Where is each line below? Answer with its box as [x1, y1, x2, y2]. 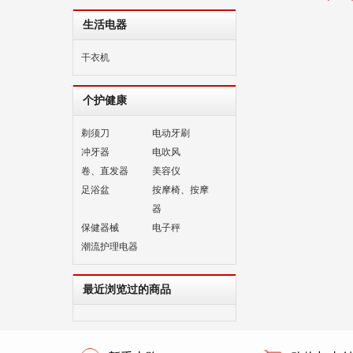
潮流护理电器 [81, 241, 138, 252]
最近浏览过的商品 [83, 283, 171, 295]
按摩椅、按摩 [152, 184, 209, 195]
